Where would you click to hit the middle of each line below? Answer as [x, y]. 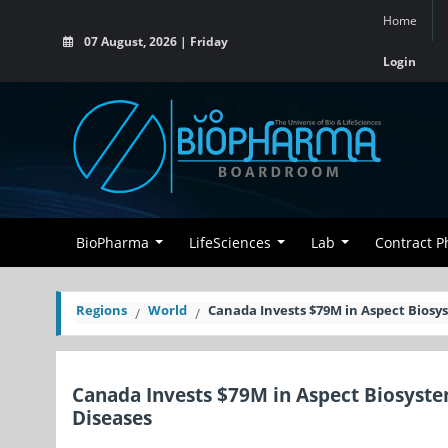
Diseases [112, 417]
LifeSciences [230, 242]
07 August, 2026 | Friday [154, 41]
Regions [101, 310]
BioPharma [112, 242]
